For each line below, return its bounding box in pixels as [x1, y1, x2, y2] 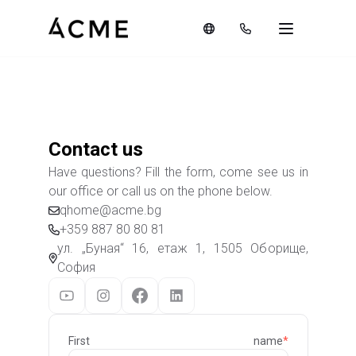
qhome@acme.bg [59, 203, 161, 218]
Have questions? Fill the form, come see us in [48, 164, 308, 180]
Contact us [48, 138, 143, 161]
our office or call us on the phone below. [48, 184, 273, 199]
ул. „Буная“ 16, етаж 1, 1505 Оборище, [57, 241, 308, 256]
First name [68, 335, 283, 347]
